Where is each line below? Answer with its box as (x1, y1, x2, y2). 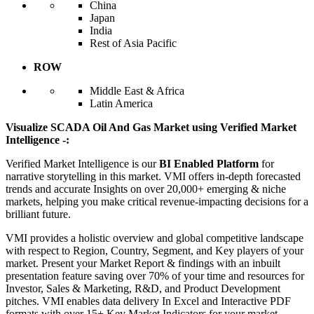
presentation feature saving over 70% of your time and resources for (6, 270, 304, 282)
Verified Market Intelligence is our (6, 158, 159, 170)
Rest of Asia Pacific (90, 37, 177, 50)
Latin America (90, 97, 153, 110)
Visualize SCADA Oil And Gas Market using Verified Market (6, 121, 296, 134)
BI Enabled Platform (159, 158, 259, 170)
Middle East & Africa (90, 85, 184, 97)
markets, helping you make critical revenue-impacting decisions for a (6, 196, 308, 208)
